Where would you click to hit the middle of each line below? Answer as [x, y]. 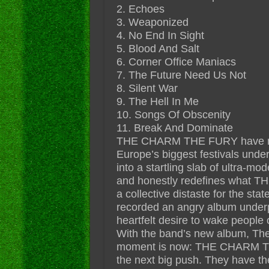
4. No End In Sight [160, 35]
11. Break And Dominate [174, 128]
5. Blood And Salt [158, 48]
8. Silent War [147, 88]
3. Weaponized [152, 22]
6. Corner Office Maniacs [176, 62]
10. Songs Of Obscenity [173, 114]
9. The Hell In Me [157, 101]
